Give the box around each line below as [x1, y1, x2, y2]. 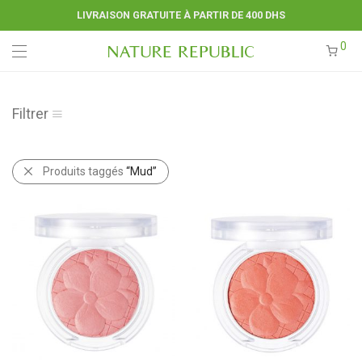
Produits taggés [43, 165, 126, 178]
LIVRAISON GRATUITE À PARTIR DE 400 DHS [77, 9, 285, 21]
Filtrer [12, 105, 48, 122]
